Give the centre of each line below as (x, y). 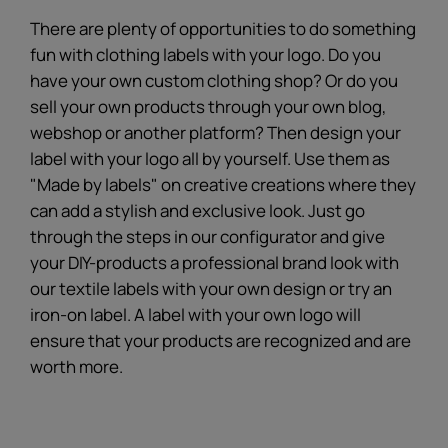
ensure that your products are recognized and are (220, 340)
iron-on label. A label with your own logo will (195, 314)
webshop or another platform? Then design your (215, 132)
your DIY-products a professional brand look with (214, 262)
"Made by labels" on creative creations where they (223, 184)
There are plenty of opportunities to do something (223, 28)
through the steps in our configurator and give (207, 236)
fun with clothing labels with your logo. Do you (205, 54)
